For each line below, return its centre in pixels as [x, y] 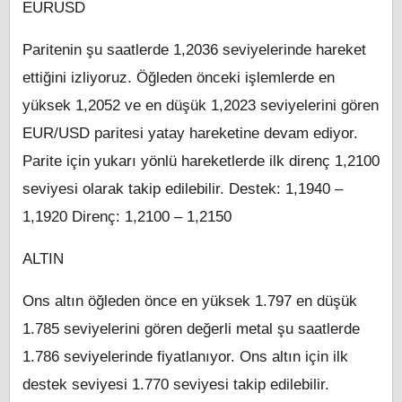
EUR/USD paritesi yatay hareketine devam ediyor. [190, 134]
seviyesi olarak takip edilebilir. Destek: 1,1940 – [183, 189]
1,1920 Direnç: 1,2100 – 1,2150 [127, 217]
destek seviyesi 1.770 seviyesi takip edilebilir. [176, 385]
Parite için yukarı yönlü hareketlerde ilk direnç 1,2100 [201, 162]
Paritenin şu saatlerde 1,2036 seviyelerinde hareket [194, 50]
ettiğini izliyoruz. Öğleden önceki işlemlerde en [179, 78]
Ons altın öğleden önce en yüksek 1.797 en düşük [190, 301]
